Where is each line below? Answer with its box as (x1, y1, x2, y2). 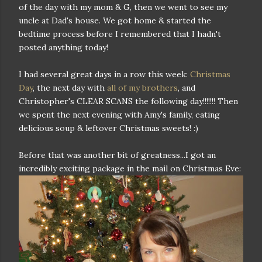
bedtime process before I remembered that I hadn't (19, 29, 221, 39)
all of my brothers (107, 82, 178, 93)
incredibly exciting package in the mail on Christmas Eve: (19, 163, 241, 174)
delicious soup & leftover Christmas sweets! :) (19, 123, 198, 133)
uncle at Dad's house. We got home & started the (19, 15, 211, 26)
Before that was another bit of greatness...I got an (19, 150, 216, 160)
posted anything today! (19, 42, 108, 53)
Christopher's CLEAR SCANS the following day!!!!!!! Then (19, 96, 238, 106)
